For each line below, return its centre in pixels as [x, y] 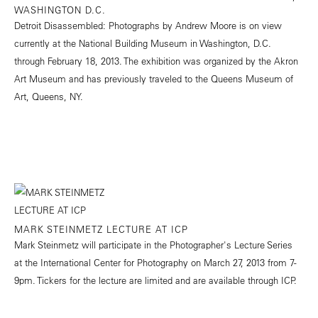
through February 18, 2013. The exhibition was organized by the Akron [156, 61]
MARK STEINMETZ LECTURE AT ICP [101, 229]
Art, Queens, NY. [49, 97]
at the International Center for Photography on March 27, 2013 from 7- [155, 263]
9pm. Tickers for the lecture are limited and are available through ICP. [155, 280]
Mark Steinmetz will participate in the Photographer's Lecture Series [153, 245]
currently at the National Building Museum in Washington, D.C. [143, 43]
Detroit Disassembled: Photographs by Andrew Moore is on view [148, 26]
